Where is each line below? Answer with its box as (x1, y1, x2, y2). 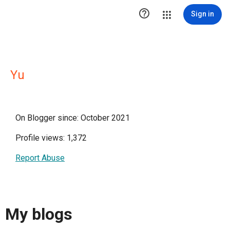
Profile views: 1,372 (15, 133, 87, 143)
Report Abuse (15, 153, 65, 163)
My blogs (5, 204, 72, 224)
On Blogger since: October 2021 (15, 113, 130, 123)
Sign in (191, 10, 214, 18)
